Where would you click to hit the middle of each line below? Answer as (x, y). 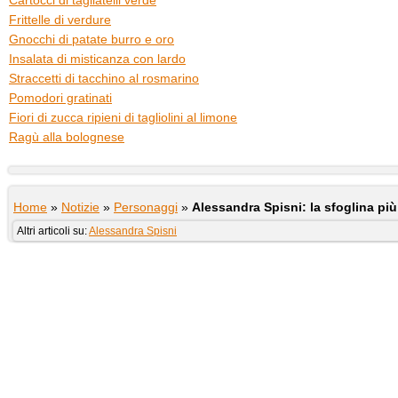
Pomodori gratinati (60, 98)
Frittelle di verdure (60, 20)
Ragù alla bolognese (67, 137)
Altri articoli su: (53, 231)
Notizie (80, 207)
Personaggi (146, 207)
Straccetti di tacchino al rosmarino (104, 78)
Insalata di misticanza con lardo (97, 59)
